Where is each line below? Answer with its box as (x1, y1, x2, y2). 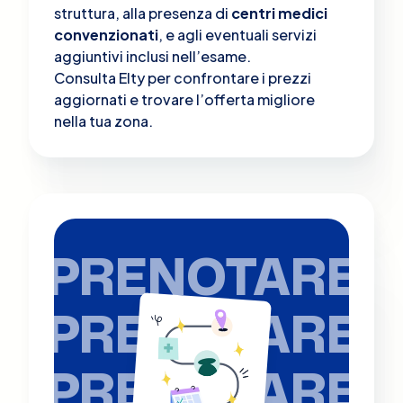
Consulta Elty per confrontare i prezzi (54, 67, 311, 87)
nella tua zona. (54, 111, 153, 130)
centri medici (231, 3, 327, 22)
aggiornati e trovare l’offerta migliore (54, 89, 315, 109)
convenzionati (54, 24, 158, 44)
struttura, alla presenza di (54, 3, 231, 22)
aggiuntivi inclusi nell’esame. (54, 46, 251, 66)
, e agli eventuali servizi (158, 24, 317, 44)
